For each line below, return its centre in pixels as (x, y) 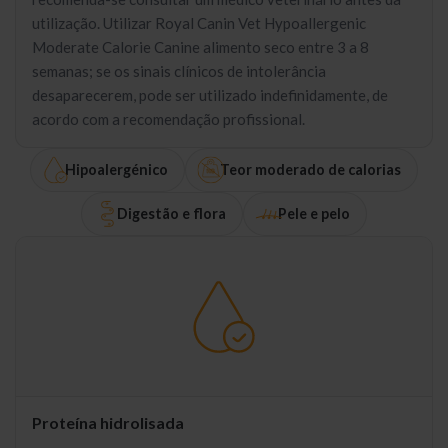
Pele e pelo (313, 213)
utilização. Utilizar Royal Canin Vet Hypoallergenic (199, 23)
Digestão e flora (171, 213)
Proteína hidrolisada (108, 422)
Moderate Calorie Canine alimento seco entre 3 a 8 (200, 47)
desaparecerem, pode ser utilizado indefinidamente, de (210, 95)
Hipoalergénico (116, 169)
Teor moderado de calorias (311, 169)
